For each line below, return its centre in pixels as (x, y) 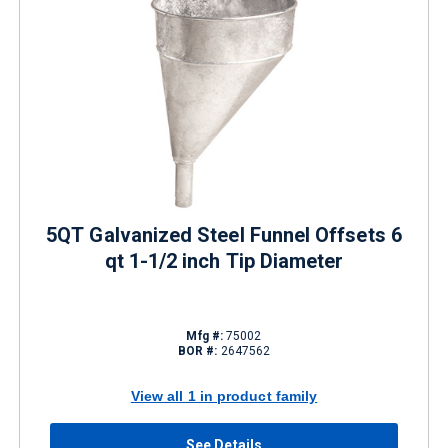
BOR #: (197, 351)
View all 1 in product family (224, 395)
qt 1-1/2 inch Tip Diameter (224, 261)
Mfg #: (204, 336)
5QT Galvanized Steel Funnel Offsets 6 (224, 235)
